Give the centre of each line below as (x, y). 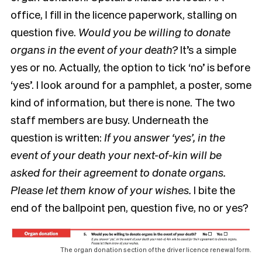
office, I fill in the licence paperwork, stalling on (124, 14)
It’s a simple (207, 49)
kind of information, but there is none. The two (123, 101)
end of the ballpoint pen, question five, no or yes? (130, 207)
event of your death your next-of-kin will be (116, 154)
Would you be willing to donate (154, 31)
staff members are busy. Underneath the (109, 119)
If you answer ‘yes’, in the (165, 137)
